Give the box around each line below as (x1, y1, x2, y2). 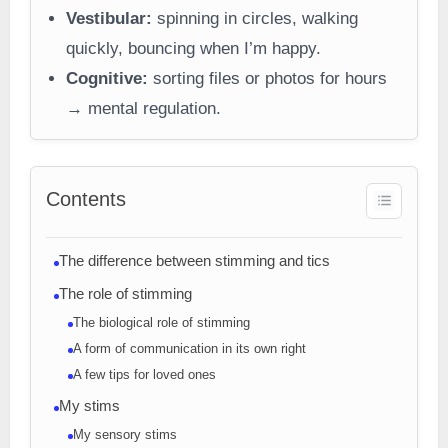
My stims (58, 396, 120, 414)
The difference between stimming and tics (58, 251, 330, 269)
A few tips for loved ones (72, 366, 216, 382)
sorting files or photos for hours (147, 69, 387, 89)
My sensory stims (72, 426, 177, 442)
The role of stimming (58, 284, 192, 302)
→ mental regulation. (65, 99, 221, 119)
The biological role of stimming (72, 314, 250, 330)
